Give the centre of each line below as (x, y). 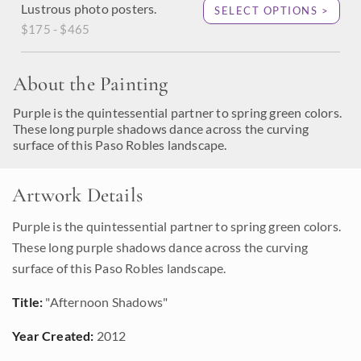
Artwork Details (77, 195)
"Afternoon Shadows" (106, 302)
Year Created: (53, 336)
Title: (28, 302)
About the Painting (91, 84)
